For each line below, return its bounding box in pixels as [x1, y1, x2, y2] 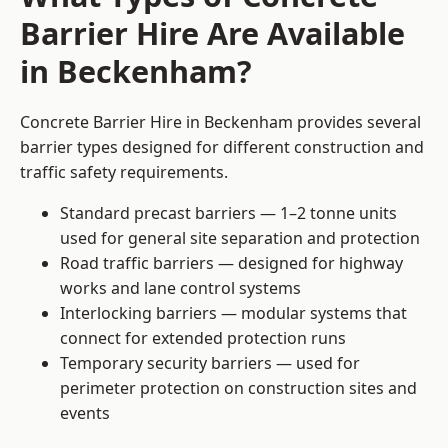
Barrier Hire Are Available [20, 12, 405, 55]
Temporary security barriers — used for [60, 352, 360, 375]
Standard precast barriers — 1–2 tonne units [60, 202, 397, 225]
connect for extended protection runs [60, 327, 346, 350]
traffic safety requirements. [20, 161, 228, 184]
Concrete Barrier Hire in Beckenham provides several [20, 111, 421, 134]
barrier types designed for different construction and [20, 136, 424, 159]
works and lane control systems [60, 277, 301, 300]
